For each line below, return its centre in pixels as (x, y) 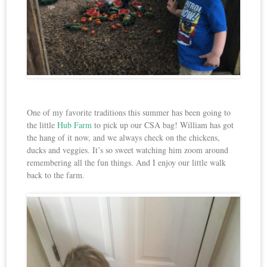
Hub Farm (75, 125)
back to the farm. (56, 175)
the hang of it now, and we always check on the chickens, (124, 138)
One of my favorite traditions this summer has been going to (129, 113)
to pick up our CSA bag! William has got (163, 125)
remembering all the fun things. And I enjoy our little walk (127, 163)
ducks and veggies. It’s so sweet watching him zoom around (128, 150)
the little (42, 125)
